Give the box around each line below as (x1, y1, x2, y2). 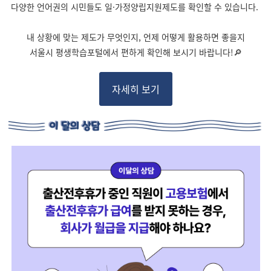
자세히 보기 (111, 82, 160, 96)
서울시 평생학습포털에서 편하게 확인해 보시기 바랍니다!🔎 (29, 46, 242, 58)
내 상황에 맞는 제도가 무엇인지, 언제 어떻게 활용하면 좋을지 (26, 31, 245, 43)
